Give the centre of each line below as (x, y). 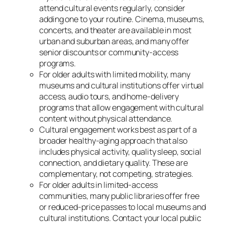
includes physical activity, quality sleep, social (121, 152)
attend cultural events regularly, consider (112, 8)
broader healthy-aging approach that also (113, 141)
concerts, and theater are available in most (115, 30)
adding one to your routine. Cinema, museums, (122, 19)
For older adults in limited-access (98, 185)
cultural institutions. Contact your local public (121, 218)
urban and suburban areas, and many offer (114, 41)
